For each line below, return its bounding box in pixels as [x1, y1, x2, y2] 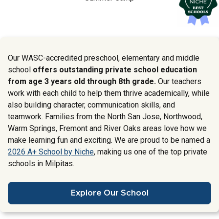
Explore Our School [70, 188, 149, 197]
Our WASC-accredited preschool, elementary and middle [8, 53, 199, 63]
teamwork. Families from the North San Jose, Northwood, [8, 112, 202, 121]
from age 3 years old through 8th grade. [8, 77, 156, 86]
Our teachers [156, 77, 201, 86]
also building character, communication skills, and [8, 100, 175, 109]
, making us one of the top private [94, 147, 207, 156]
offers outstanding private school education [31, 65, 197, 74]
